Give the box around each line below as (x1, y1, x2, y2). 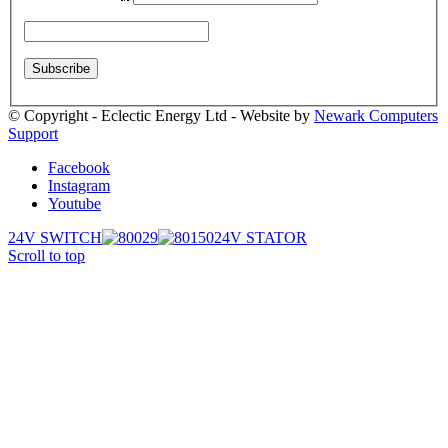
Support (8, 124, 58, 142)
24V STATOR (214, 228, 307, 246)
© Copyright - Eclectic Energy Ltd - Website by (8, 106, 314, 124)
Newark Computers (314, 106, 438, 124)
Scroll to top (8, 246, 85, 264)
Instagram (48, 176, 110, 194)
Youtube (48, 194, 101, 212)
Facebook (48, 158, 110, 176)
